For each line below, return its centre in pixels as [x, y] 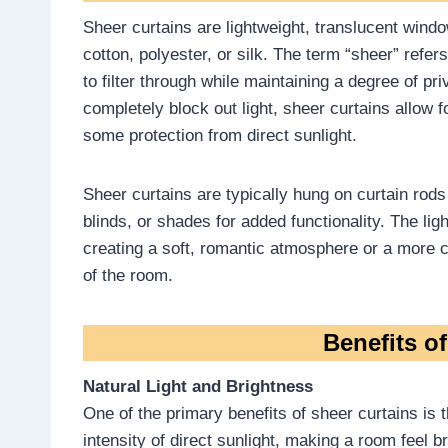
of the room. [128, 275]
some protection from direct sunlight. [220, 135]
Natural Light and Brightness [198, 386]
